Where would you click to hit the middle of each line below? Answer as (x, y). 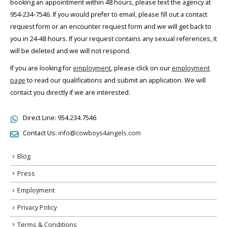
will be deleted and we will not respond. (70, 51)
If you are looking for (42, 68)
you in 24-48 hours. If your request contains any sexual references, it (113, 39)
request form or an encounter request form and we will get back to (111, 27)
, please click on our (141, 68)
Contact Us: (40, 133)
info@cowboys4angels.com (100, 133)
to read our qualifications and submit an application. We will (116, 81)
